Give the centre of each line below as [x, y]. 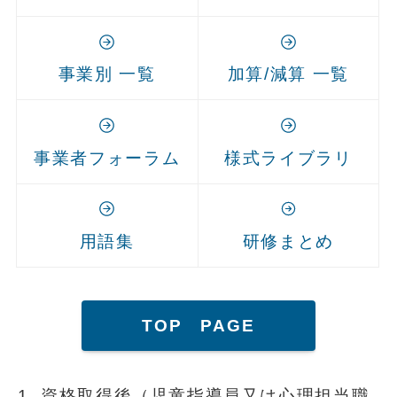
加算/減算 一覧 [288, 74]
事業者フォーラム [107, 158]
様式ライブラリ [288, 158]
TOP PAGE [198, 325]
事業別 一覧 [107, 74]
